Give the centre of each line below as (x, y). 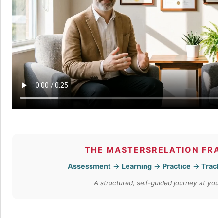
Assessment (90, 166)
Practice (177, 166)
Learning (137, 166)
